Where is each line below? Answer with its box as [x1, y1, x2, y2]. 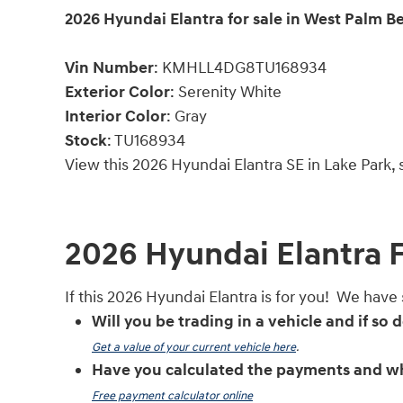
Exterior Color [65, 82, 170, 103]
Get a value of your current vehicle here [92, 339, 296, 354]
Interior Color [65, 106, 166, 128]
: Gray [166, 106, 207, 128]
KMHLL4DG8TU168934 [162, 58, 327, 79]
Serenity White [178, 82, 282, 103]
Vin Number [65, 58, 154, 79]
